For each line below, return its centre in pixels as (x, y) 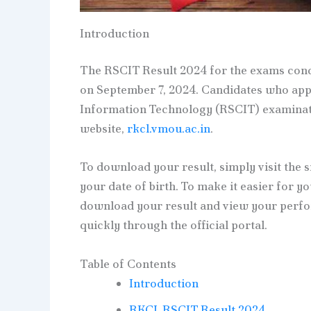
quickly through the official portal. (173, 225)
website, (103, 129)
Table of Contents (128, 263)
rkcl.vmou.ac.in (168, 129)
